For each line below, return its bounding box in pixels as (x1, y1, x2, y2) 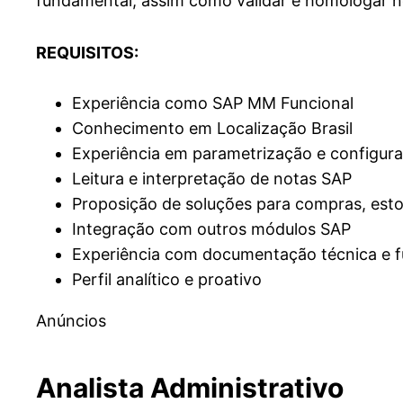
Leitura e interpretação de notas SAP (72, 168, 352, 188)
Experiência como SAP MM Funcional (72, 93, 354, 112)
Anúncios (36, 310, 106, 330)
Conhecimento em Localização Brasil (72, 118, 353, 138)
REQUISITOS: (36, 42, 139, 62)
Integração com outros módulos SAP (72, 219, 351, 238)
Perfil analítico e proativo (72, 269, 262, 289)
